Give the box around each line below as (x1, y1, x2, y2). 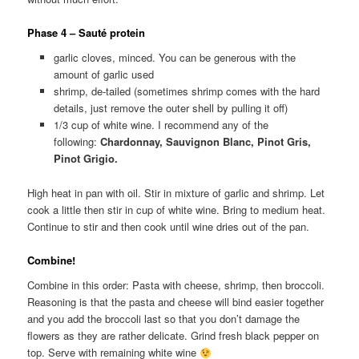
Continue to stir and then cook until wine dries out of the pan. (27, 218, 310, 234)
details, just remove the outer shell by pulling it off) (53, 100, 288, 116)
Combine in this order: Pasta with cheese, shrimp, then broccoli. (27, 277, 325, 293)
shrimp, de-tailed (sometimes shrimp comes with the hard (53, 83, 320, 99)
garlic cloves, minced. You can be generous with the (53, 50, 296, 66)
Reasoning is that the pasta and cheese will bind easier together (27, 294, 325, 310)
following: (53, 134, 100, 150)
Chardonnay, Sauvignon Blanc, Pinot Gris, (99, 134, 311, 150)
